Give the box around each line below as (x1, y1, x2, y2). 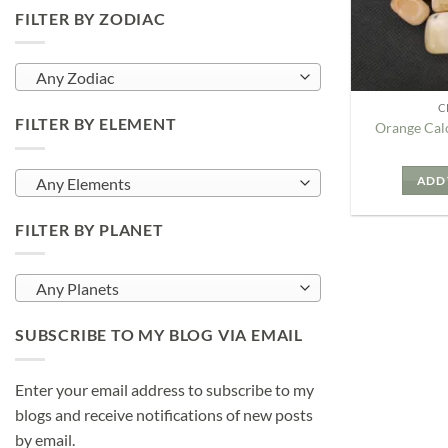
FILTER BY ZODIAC (15, 8, 166, 28)
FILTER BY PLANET (15, 219, 164, 239)
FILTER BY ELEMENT (15, 114, 177, 134)
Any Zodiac (35, 69, 114, 88)
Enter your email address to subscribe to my (15, 379, 314, 399)
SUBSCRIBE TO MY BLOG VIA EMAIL (15, 325, 303, 345)
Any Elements (35, 174, 131, 193)
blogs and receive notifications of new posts (15, 404, 313, 424)
